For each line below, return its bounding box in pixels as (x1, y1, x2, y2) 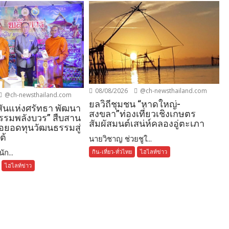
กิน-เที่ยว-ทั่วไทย (92, 147, 132, 155)
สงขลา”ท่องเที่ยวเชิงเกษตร (89, 108, 196, 119)
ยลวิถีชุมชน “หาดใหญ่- (89, 98, 181, 109)
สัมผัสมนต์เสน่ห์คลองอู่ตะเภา (89, 118, 205, 129)
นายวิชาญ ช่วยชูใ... (89, 133, 152, 144)
